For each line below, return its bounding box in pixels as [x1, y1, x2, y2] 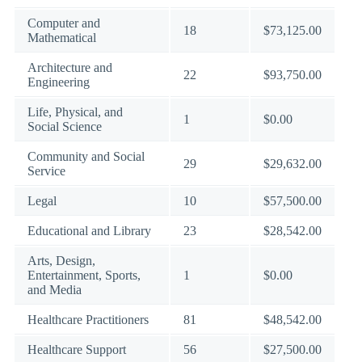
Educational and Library [27, 224, 151, 238]
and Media [27, 283, 82, 297]
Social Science [27, 120, 102, 133]
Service [27, 164, 65, 178]
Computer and [27, 16, 100, 30]
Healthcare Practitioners [27, 313, 149, 326]
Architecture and [27, 61, 112, 74]
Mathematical [27, 31, 96, 44]
